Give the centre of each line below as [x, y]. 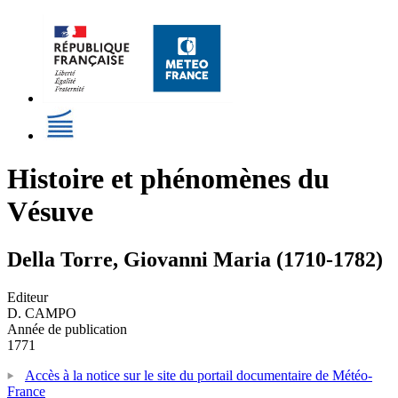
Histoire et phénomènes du [168, 179]
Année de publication [67, 329]
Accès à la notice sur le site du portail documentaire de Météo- [199, 375]
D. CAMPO [42, 313]
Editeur [28, 297]
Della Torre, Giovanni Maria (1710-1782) [195, 259]
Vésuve [50, 212]
